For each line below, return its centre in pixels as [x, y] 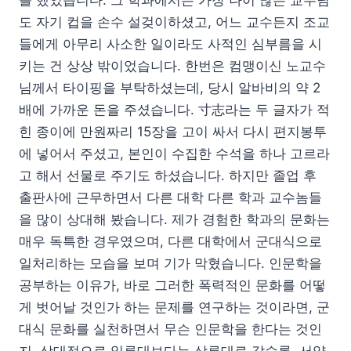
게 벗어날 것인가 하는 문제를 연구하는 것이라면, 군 [174, 308]
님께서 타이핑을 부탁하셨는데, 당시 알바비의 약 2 [170, 88]
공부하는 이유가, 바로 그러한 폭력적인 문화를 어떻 [172, 286]
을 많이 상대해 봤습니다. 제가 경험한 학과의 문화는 [174, 220]
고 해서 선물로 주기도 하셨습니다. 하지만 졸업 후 [168, 176]
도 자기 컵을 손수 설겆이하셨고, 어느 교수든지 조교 [174, 22]
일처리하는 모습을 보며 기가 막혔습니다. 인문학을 [170, 264]
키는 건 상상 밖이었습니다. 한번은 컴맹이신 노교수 [172, 66]
